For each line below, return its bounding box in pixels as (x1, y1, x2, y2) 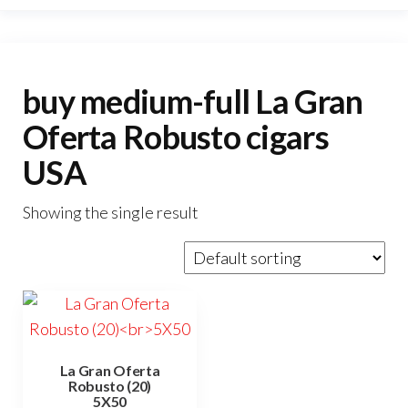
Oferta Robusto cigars (23, 117, 329, 157)
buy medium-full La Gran (23, 81, 363, 121)
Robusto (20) (67, 377, 152, 394)
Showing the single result (23, 202, 199, 222)
